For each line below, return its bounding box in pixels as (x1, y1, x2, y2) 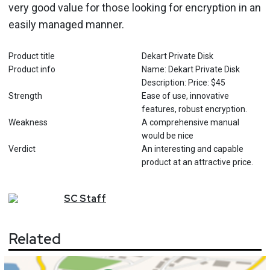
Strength (8, 91, 42, 101)
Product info (8, 64, 55, 74)
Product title (8, 51, 55, 61)
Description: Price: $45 (141, 78, 225, 87)
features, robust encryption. (141, 104, 247, 114)
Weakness (8, 118, 48, 127)
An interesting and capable (141, 144, 243, 154)
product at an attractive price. (141, 157, 253, 167)
